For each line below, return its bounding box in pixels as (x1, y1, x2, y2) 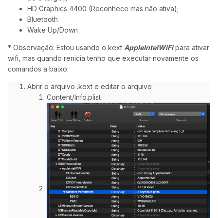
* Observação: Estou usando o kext (8, 43, 122, 52)
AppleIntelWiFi (124, 43, 173, 52)
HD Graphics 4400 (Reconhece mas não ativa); (27, 4, 179, 13)
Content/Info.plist (47, 93, 101, 102)
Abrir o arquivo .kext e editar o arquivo (27, 82, 154, 91)
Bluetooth (27, 15, 58, 24)
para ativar (173, 43, 209, 52)
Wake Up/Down (27, 26, 78, 35)
